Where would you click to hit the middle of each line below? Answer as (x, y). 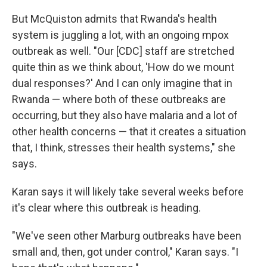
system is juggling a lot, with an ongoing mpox (120, 35)
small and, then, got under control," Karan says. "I (125, 252)
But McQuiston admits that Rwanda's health (114, 19)
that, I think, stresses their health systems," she (124, 148)
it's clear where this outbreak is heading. (106, 208)
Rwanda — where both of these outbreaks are (119, 99)
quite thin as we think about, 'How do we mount (123, 67)
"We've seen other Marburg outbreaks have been (127, 236)
